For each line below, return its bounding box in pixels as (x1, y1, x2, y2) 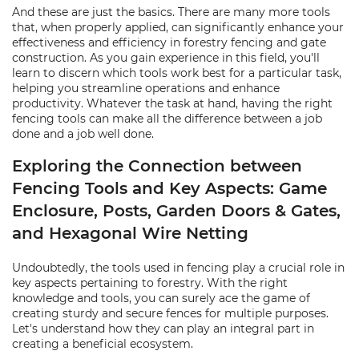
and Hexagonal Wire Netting (12, 224, 248, 243)
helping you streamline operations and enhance (12, 81, 280, 95)
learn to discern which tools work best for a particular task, (12, 66, 341, 80)
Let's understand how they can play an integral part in (12, 321, 314, 336)
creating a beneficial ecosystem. (12, 337, 193, 351)
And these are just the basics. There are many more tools (12, 5, 330, 19)
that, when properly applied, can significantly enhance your (12, 20, 344, 34)
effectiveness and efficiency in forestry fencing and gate (12, 35, 326, 50)
